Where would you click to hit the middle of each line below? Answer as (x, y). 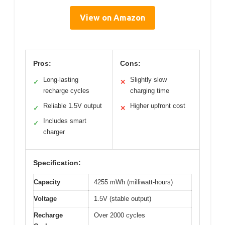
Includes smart (65, 121)
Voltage (45, 198)
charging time (150, 90)
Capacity (47, 182)
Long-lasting (61, 79)
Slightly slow (148, 79)
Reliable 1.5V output (73, 105)
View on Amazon (113, 17)
